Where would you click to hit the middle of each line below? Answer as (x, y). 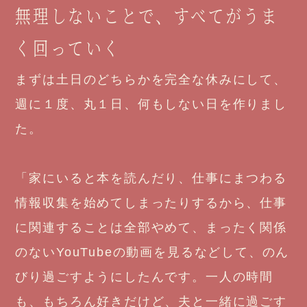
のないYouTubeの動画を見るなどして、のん (152, 253)
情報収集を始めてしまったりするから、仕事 (151, 203)
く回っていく (68, 47)
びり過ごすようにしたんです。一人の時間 (144, 277)
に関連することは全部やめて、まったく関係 (151, 228)
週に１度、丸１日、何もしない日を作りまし (151, 105)
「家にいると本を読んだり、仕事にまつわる (151, 179)
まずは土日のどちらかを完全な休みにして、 (151, 80)
